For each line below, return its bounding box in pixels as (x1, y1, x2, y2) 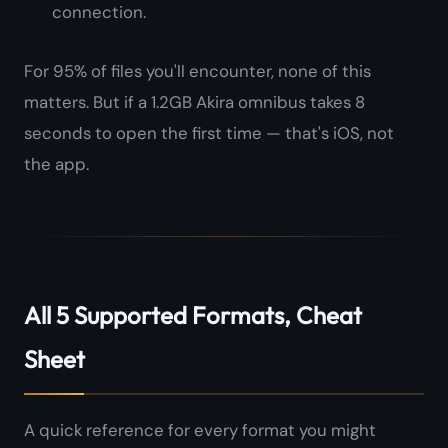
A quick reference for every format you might (24, 418, 376, 441)
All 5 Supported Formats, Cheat (24, 299, 362, 330)
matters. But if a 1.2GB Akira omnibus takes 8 (24, 90, 365, 113)
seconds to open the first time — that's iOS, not (24, 121, 394, 144)
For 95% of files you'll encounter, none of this (24, 59, 371, 82)
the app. (24, 152, 89, 175)
